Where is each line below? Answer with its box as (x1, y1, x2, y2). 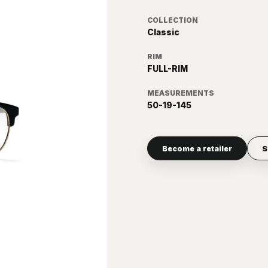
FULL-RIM (147, 63, 188, 74)
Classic (147, 27, 179, 38)
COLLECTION (147, 16, 198, 25)
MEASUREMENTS (147, 89, 214, 98)
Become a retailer (162, 144, 232, 153)
